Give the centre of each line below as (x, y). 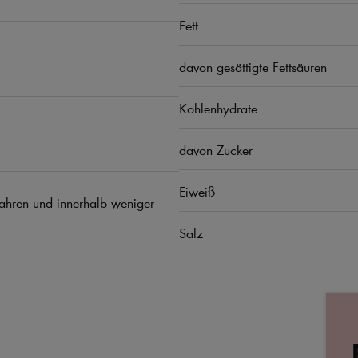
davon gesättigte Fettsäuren (253, 66)
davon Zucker (216, 149)
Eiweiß (197, 191)
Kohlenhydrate (218, 108)
